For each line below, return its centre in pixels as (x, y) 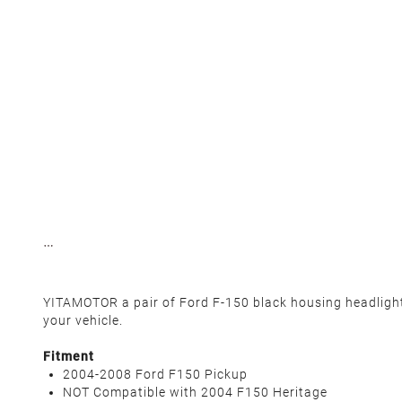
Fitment (69, 356)
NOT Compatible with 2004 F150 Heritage (195, 392)
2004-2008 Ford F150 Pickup (155, 374)
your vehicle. (83, 320)
